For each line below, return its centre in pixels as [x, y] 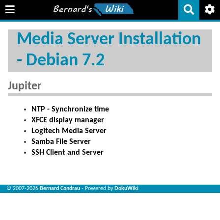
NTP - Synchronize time [70, 109]
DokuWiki [127, 189]
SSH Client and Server [68, 152]
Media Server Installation [109, 40]
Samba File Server [61, 142]
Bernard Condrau [60, 189]
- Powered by [97, 189]
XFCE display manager [68, 120]
